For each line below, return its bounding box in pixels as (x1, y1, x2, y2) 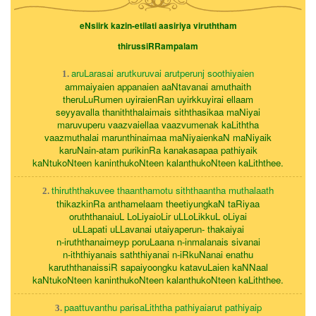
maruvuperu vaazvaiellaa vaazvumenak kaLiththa (57, 118, 259, 132)
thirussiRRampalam (118, 39, 198, 53)
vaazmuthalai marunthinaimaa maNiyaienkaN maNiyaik (44, 130, 272, 145)
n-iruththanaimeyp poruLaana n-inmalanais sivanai (56, 235, 260, 249)
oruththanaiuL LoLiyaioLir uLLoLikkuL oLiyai (69, 209, 247, 224)
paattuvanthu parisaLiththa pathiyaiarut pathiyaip (63, 300, 262, 315)
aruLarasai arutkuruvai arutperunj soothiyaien (71, 66, 254, 80)
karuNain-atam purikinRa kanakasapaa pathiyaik (59, 143, 257, 157)
